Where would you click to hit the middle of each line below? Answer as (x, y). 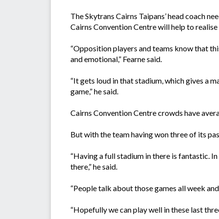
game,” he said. (94, 91)
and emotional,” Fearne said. (116, 59)
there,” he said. (94, 167)
